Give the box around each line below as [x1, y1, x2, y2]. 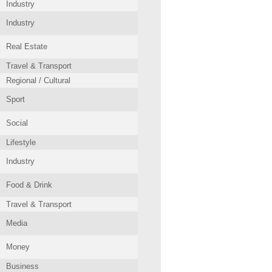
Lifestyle [6, 138, 36, 147]
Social [6, 118, 28, 127]
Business [6, 262, 39, 271]
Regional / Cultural [6, 76, 70, 85]
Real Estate [6, 42, 47, 51]
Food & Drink [6, 180, 52, 189]
